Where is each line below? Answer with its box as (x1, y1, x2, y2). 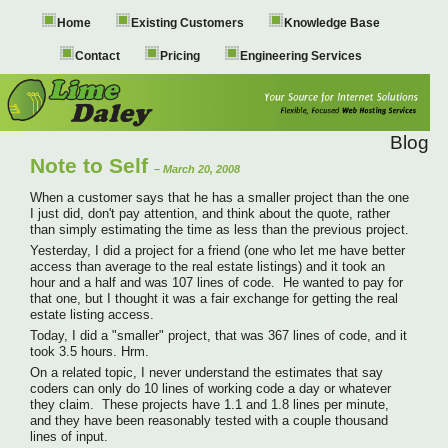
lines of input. (30, 428, 108, 444)
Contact (75, 49, 121, 63)
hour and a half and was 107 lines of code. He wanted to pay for (30, 274, 403, 290)
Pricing (160, 49, 201, 63)
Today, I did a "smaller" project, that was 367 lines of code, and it (30, 327, 407, 343)
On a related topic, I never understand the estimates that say (30, 364, 383, 380)
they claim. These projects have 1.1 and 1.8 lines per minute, (30, 396, 389, 412)
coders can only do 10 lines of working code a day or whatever (30, 380, 391, 396)
